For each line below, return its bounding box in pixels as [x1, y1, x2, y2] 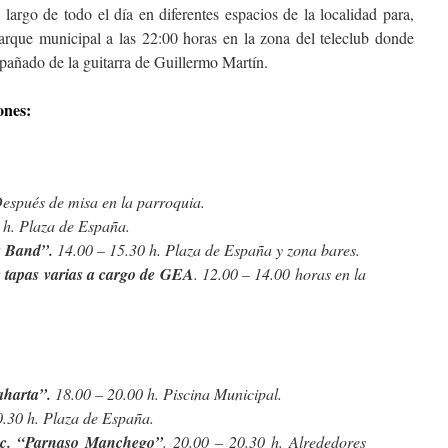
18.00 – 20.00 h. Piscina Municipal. [51, 383, 282, 404]
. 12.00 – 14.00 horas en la [193, 263, 366, 284]
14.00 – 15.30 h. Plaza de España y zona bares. [53, 239, 360, 260]
